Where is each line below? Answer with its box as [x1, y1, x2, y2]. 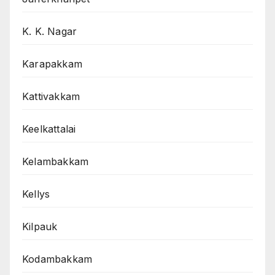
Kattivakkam [22, 90, 80, 103]
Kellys [22, 188, 50, 201]
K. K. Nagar [22, 25, 77, 38]
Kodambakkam [22, 253, 93, 266]
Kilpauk [22, 220, 58, 233]
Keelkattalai [22, 123, 76, 136]
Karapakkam [22, 58, 82, 71]
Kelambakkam [22, 155, 89, 168]
